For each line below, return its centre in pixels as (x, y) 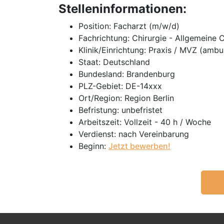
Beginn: (93, 146)
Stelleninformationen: (122, 9)
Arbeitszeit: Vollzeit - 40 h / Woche (145, 122)
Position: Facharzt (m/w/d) (129, 26)
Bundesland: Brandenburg (127, 74)
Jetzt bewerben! (139, 146)
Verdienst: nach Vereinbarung (134, 134)
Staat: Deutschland (114, 62)
